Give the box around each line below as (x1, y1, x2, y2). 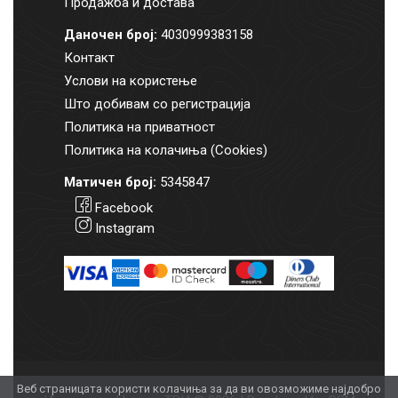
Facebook (95, 199, 154, 216)
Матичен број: (63, 173, 156, 190)
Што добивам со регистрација (63, 95, 251, 112)
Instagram (95, 219, 155, 236)
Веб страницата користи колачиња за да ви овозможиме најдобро (17, 382, 381, 395)
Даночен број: (63, 26, 157, 43)
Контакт (63, 49, 115, 66)
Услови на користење (63, 72, 197, 89)
